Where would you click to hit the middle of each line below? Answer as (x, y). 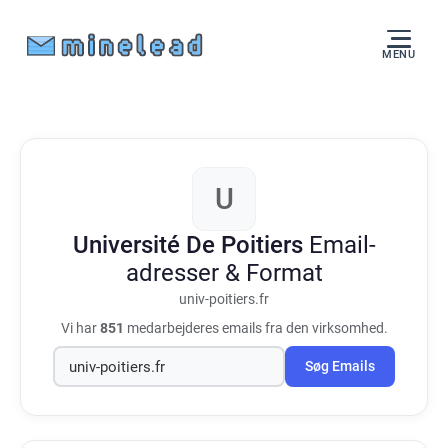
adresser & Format (224, 273)
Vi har (80, 328)
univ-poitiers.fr (224, 299)
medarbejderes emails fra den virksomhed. (255, 328)
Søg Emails (340, 366)
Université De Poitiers (190, 245)
